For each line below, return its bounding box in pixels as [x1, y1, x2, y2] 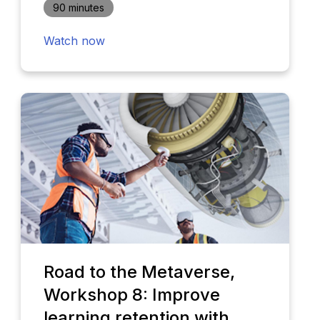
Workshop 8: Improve [43, 284, 220, 306]
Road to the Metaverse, [43, 261, 235, 283]
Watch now [43, 33, 105, 48]
